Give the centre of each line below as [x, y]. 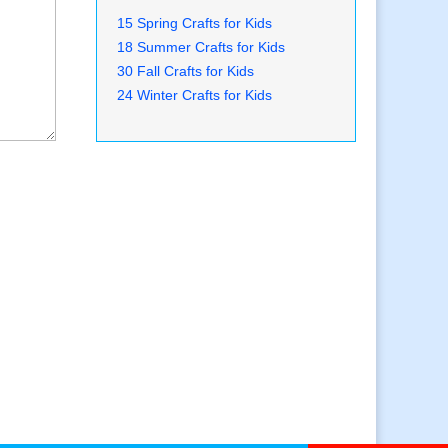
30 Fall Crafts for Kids [185, 70]
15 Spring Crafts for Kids [194, 22]
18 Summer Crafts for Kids [201, 46]
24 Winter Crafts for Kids [194, 94]
